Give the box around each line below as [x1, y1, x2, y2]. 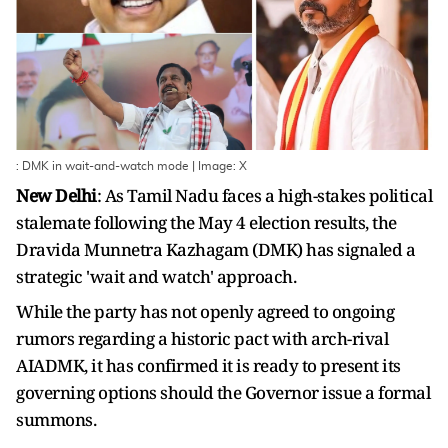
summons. [16, 408, 96, 431]
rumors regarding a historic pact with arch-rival [16, 327, 388, 350]
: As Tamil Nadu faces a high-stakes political [96, 184, 432, 207]
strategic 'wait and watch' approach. [16, 265, 300, 288]
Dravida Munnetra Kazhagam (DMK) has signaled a [16, 238, 415, 261]
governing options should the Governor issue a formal [16, 381, 430, 404]
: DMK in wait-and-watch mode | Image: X [16, 160, 247, 172]
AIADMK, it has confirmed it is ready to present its [16, 354, 401, 377]
